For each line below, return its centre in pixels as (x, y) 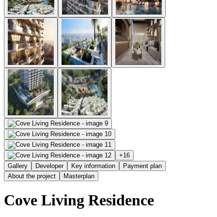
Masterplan (79, 176)
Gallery (18, 166)
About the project (32, 176)
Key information (93, 166)
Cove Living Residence (79, 200)
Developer (49, 166)
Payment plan (142, 166)
